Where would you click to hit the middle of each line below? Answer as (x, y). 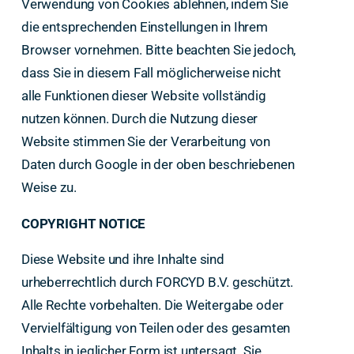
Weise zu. (49, 187)
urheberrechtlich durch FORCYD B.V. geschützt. (157, 282)
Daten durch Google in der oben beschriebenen (158, 164)
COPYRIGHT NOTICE (83, 223)
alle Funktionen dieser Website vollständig (143, 95)
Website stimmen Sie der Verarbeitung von (146, 141)
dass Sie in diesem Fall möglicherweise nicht (151, 72)
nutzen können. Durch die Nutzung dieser (139, 118)
